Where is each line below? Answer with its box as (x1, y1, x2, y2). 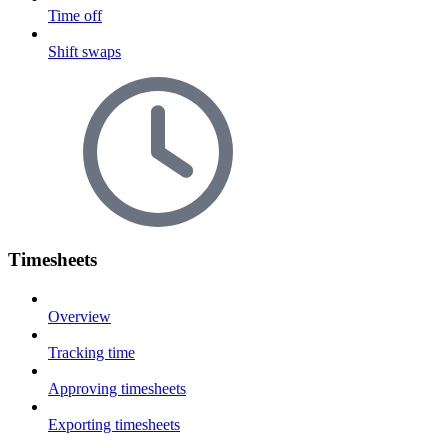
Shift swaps (48, 42, 121, 60)
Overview (48, 308, 111, 326)
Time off (48, 6, 102, 24)
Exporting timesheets (48, 416, 180, 434)
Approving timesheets (48, 380, 186, 398)
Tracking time (48, 344, 135, 362)
